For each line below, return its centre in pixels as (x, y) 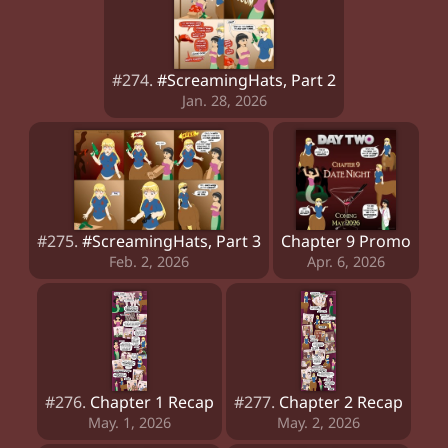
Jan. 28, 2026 (224, 100)
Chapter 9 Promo (346, 241)
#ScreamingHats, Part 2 (246, 80)
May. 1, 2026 (129, 422)
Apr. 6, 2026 (346, 261)
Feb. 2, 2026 (149, 261)
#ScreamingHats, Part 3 (171, 241)
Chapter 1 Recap (152, 402)
